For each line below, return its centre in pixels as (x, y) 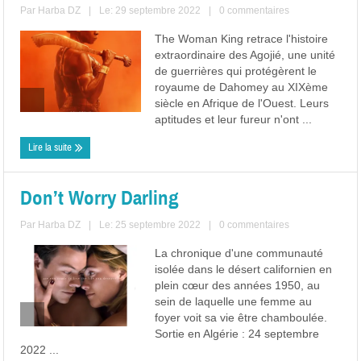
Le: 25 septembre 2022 (150, 225)
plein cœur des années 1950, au (238, 285)
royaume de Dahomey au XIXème (242, 87)
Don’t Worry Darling (100, 198)
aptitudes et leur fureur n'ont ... (234, 119)
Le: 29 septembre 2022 (150, 10)
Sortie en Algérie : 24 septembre (237, 334)
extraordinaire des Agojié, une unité (245, 55)
